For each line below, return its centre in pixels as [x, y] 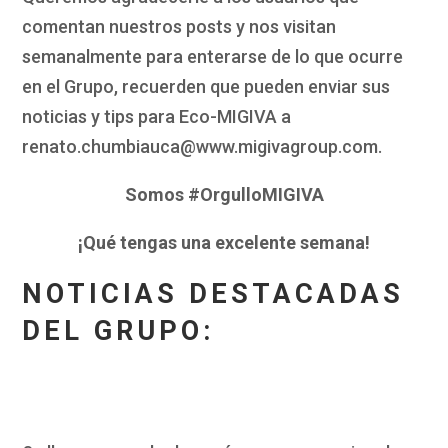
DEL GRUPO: [118, 331]
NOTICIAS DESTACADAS [213, 294]
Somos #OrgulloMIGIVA [224, 195]
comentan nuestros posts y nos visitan [179, 27]
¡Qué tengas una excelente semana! [224, 243]
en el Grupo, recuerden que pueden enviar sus [206, 87]
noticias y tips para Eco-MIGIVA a [157, 117]
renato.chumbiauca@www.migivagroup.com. [202, 147]
